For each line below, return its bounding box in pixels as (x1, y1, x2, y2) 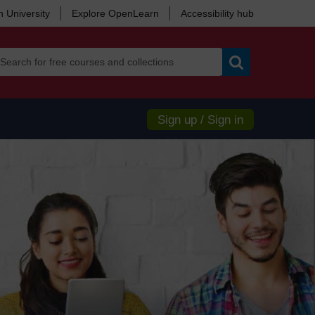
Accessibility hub (181, 8, 254, 19)
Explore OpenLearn (72, 8, 159, 19)
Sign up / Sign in (157, 113, 243, 127)
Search (236, 75, 269, 86)
